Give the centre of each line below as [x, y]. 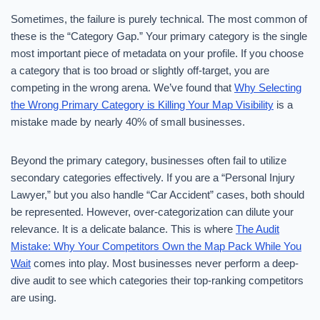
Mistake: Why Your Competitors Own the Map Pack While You [156, 246]
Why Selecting [268, 87]
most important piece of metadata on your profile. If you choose [157, 53]
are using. [34, 297]
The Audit [257, 229]
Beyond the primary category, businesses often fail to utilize [149, 160]
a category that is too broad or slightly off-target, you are [140, 70]
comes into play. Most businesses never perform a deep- [165, 263]
